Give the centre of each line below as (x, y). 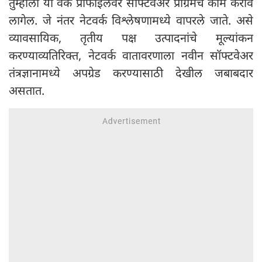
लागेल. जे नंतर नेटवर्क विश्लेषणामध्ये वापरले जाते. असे (131, 20)
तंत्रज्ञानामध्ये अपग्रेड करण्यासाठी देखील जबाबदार (131, 73)
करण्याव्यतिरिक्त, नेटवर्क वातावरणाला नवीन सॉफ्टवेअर (131, 56)
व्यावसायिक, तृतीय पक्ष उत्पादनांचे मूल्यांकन (131, 38)
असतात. (27, 91)
